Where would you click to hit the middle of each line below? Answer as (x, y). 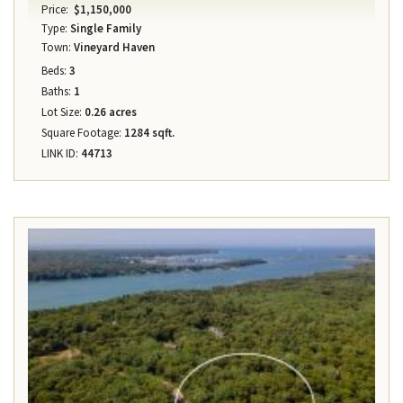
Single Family (104, 29)
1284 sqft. (148, 133)
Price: (55, 10)
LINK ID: (60, 154)
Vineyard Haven (113, 48)
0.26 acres (109, 112)
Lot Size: (62, 112)
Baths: (56, 92)
